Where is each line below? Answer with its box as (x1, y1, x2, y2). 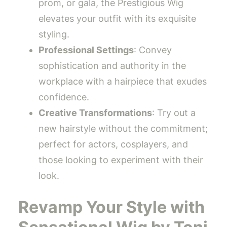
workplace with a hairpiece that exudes (39, 76, 207, 87)
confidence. (39, 92, 89, 103)
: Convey (134, 45, 172, 56)
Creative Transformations (39, 107, 152, 119)
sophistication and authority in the (39, 60, 186, 71)
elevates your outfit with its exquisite (39, 13, 196, 24)
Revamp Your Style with (18, 197, 205, 217)
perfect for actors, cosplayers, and (39, 139, 188, 150)
